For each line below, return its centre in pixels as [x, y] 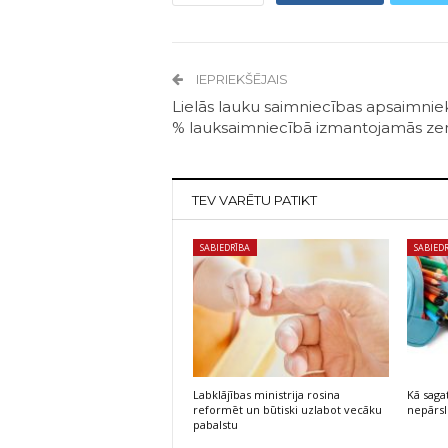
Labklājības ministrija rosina [266, 394]
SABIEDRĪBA [225, 248]
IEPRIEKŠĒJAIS [240, 79]
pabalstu [215, 424]
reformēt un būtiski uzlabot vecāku [287, 409]
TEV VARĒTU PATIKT [254, 200]
